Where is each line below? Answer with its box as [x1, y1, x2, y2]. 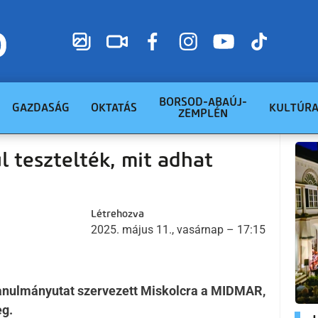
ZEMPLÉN [178, 106, 228, 120]
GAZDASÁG [12, 101, 70, 114]
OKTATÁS [91, 101, 137, 114]
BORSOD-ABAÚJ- [159, 95, 247, 109]
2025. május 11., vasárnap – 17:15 [91, 223, 265, 236]
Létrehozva [91, 208, 144, 220]
